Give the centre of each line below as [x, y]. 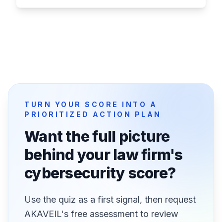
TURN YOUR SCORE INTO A [91, 104]
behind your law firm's [104, 155]
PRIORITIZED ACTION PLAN [93, 114]
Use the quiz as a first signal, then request [110, 199]
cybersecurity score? [100, 173]
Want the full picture [97, 136]
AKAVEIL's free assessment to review [101, 214]
